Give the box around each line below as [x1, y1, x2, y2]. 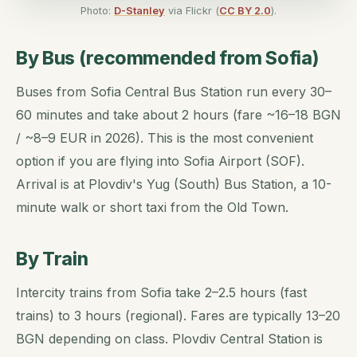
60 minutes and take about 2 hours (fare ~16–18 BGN [16, 107, 341, 124]
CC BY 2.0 [219, 5, 271, 18]
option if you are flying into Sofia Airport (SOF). [16, 153, 304, 170]
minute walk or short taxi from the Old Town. [16, 199, 288, 216]
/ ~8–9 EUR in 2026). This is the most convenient [16, 130, 313, 147]
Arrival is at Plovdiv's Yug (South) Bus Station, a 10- [16, 176, 331, 193]
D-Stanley [114, 5, 165, 18]
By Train [16, 248, 88, 271]
